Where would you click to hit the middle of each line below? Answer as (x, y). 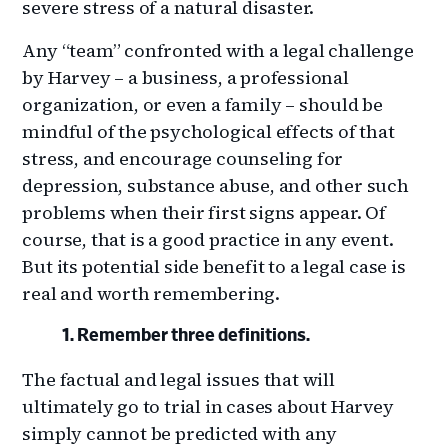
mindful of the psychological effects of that (208, 131)
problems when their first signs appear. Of (204, 212)
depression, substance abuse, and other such (215, 185)
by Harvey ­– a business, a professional (185, 77)
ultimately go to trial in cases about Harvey (208, 406)
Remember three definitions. (194, 335)
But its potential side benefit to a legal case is (214, 266)
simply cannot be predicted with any (179, 433)
